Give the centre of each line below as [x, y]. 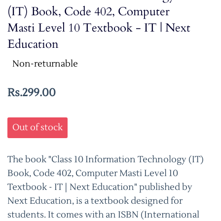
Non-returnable [45, 64]
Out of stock [37, 127]
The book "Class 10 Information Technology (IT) [106, 159]
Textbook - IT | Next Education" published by [100, 187]
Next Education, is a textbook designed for [95, 201]
